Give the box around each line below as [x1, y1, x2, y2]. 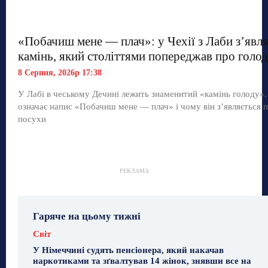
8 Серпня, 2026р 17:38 [18, 68, 102, 77]
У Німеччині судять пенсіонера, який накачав [33, 245, 224, 255]
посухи [18, 114, 46, 124]
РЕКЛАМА [119, 167, 149, 174]
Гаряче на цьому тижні [33, 210, 141, 222]
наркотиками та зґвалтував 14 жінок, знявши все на [33, 255, 251, 266]
